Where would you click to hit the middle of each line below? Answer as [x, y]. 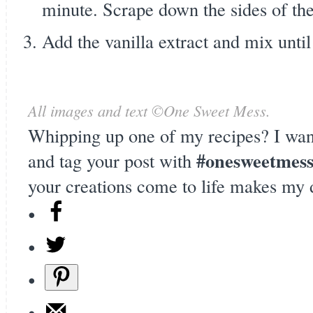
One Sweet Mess [215, 110]
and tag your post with [112, 160]
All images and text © [96, 110]
